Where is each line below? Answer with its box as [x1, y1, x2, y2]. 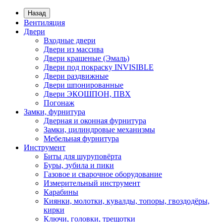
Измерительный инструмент [44, 179, 140, 187]
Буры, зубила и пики [44, 161, 114, 169]
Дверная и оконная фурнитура [44, 116, 146, 125]
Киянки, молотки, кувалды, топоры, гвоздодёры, [44, 197, 210, 205]
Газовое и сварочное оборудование [44, 170, 162, 178]
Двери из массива [44, 45, 104, 54]
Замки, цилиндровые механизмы [44, 125, 155, 134]
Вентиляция [24, 18, 65, 27]
